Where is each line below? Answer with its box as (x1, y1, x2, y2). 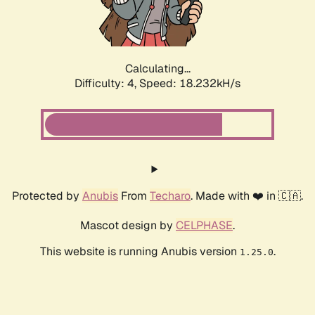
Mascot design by (80, 218, 176, 233)
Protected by (12, 188, 82, 204)
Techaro (150, 188, 191, 204)
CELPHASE (176, 218, 233, 233)
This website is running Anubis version (39, 244, 240, 259)
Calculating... (124, 61, 191, 77)
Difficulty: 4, (75, 76, 139, 91)
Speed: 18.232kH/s (139, 76, 240, 91)
